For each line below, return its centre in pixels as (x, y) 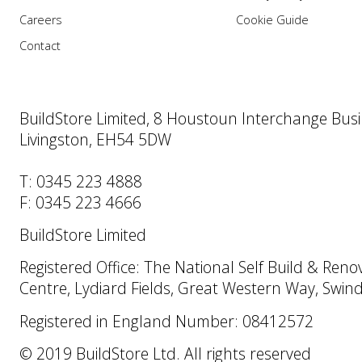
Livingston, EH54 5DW (95, 139)
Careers (41, 20)
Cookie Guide (272, 20)
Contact (40, 46)
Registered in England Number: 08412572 (166, 321)
